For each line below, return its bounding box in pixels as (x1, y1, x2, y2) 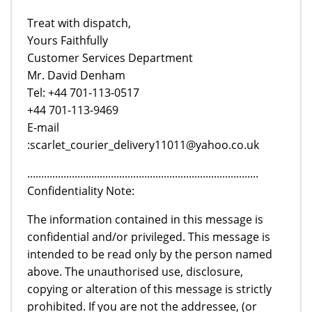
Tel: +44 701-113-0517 (27, 84, 139, 100)
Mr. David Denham (27, 67, 125, 83)
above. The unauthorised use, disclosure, (27, 263, 243, 279)
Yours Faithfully (27, 32, 108, 48)
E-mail (27, 119, 59, 135)
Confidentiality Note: (27, 182, 134, 198)
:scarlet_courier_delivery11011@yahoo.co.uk (27, 136, 259, 153)
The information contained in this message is (27, 211, 263, 227)
